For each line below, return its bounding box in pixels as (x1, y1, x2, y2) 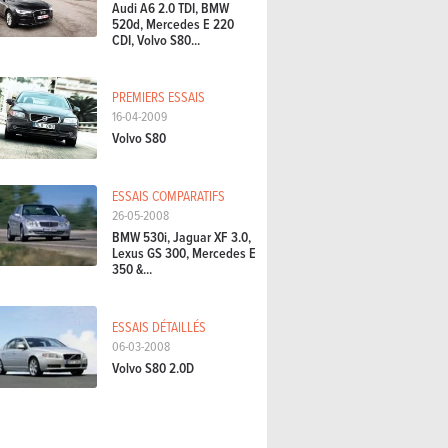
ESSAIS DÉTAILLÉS (112, 316, 206, 336)
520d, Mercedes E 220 (112, 13, 234, 34)
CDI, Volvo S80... (112, 29, 200, 50)
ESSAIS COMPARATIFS (112, 185, 225, 205)
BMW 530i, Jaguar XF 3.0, (112, 227, 251, 248)
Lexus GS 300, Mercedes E (112, 243, 256, 264)
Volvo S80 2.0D (112, 358, 194, 379)
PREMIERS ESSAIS (112, 86, 205, 106)
